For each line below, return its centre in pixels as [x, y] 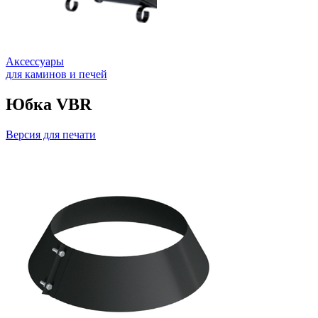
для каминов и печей [56, 74]
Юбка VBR [49, 104]
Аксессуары [35, 61]
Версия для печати [51, 134]
